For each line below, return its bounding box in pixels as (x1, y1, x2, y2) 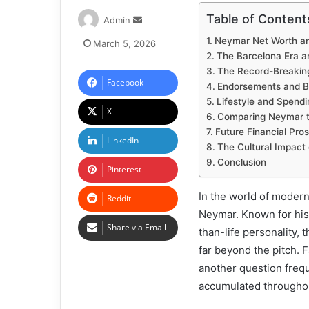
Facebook (107, 77, 143, 88)
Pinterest (107, 163, 141, 175)
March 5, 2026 (93, 38, 156, 49)
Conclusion (217, 157, 266, 168)
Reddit (107, 192, 131, 204)
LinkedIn (107, 134, 139, 146)
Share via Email (107, 221, 166, 233)
